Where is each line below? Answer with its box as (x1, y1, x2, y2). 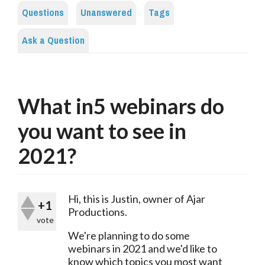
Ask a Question (22, 31, 85, 50)
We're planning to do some (68, 229, 190, 243)
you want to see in (18, 118, 186, 144)
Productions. (68, 205, 127, 219)
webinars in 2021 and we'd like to (68, 242, 217, 256)
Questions (22, 4, 64, 22)
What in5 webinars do (18, 93, 224, 119)
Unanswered (80, 4, 132, 22)
